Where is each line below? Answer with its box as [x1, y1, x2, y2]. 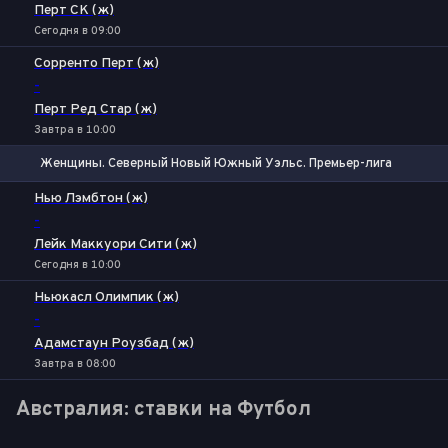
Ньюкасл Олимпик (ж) [34, 289, 179, 306]
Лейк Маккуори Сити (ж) [34, 236, 197, 253]
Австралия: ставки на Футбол [16, 397, 311, 423]
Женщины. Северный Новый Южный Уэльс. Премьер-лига [40, 155, 392, 172]
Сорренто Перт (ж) [34, 55, 159, 72]
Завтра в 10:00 [34, 123, 116, 137]
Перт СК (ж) [34, 2, 114, 19]
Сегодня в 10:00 [34, 258, 121, 272]
